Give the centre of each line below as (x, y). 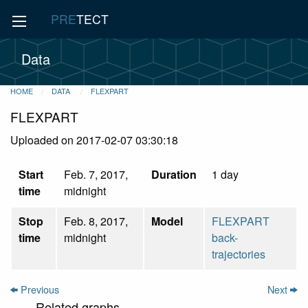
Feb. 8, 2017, (96, 221)
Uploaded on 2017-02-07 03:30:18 (94, 140)
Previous (38, 289)
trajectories (239, 254)
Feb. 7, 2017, (96, 174)
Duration (174, 174)
